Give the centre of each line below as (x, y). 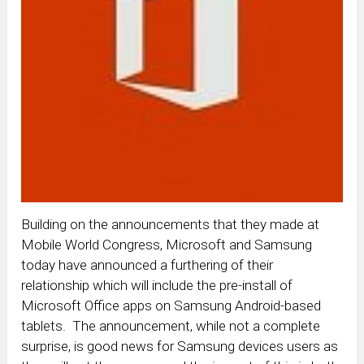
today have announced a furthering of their (147, 264)
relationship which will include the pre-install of (157, 285)
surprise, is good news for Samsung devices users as (180, 346)
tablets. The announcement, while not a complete (171, 325)
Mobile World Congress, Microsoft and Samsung (167, 244)
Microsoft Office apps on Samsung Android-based (171, 305)
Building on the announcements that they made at (171, 224)
